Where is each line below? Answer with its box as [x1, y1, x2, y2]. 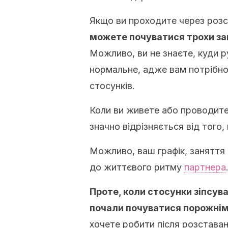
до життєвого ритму [90, 162, 184, 173]
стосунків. [90, 80, 135, 91]
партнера [184, 162, 226, 173]
